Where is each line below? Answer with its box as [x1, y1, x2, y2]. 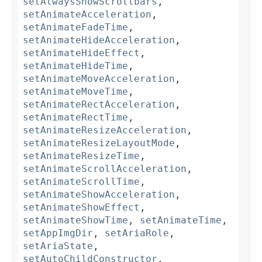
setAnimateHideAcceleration [23, 35, 175, 46]
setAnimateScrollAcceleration [23, 163, 187, 175]
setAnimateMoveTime [23, 86, 128, 98]
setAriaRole [105, 227, 169, 239]
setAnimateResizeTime [23, 150, 140, 162]
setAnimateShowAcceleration [23, 189, 175, 201]
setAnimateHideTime [23, 60, 128, 72]
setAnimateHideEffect [23, 47, 140, 59]
